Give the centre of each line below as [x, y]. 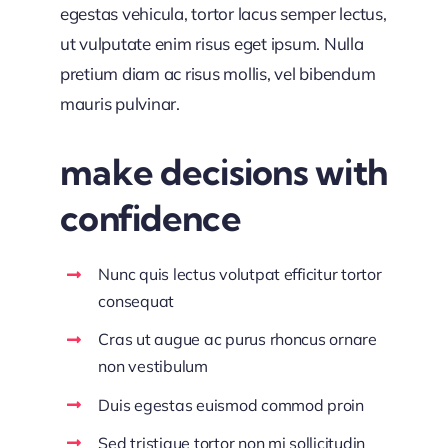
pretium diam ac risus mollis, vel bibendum [217, 74]
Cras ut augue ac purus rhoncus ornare [237, 339]
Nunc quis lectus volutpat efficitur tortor [240, 274]
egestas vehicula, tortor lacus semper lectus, [223, 14]
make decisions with [223, 172]
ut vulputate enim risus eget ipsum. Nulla [211, 44]
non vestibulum [153, 366]
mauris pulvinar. [119, 104]
